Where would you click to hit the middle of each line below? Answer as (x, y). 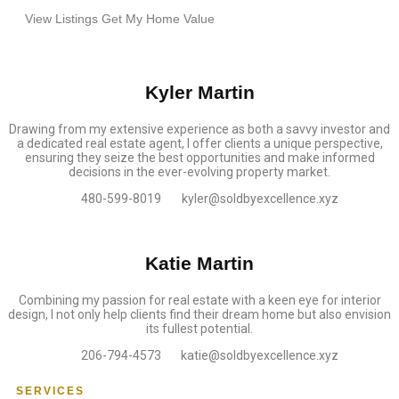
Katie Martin (199, 263)
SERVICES (50, 391)
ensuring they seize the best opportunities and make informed (199, 158)
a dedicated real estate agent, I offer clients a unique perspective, (199, 143)
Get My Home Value (158, 19)
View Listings (63, 19)
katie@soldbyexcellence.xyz (260, 355)
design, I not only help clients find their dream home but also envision (199, 314)
